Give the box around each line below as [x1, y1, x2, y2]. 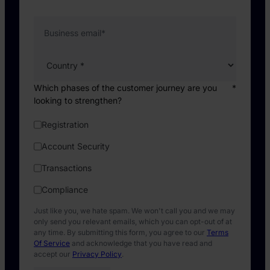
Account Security [42, 141, 110, 152]
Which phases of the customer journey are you [34, 82, 217, 93]
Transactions [42, 163, 92, 174]
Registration [42, 119, 89, 130]
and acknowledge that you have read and [70, 238, 212, 248]
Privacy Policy [72, 249, 122, 259]
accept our [34, 249, 72, 259]
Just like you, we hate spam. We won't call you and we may [34, 206, 235, 215]
